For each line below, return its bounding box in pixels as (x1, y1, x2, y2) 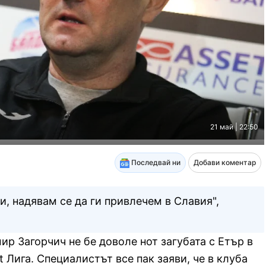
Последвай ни (129, 158, 180, 167)
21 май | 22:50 (210, 122, 258, 132)
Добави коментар (193, 158, 256, 167)
